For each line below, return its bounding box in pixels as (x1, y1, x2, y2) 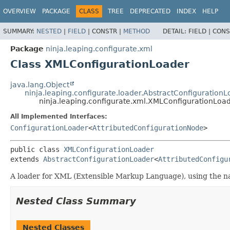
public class (10, 145, 64, 154)
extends (10, 155, 43, 163)
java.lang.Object (10, 80, 69, 89)
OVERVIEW (3, 8, 36, 15)
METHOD (123, 27, 150, 35)
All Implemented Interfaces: (10, 112, 107, 120)
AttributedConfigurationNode (92, 123, 203, 132)
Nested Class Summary (16, 195, 136, 206)
